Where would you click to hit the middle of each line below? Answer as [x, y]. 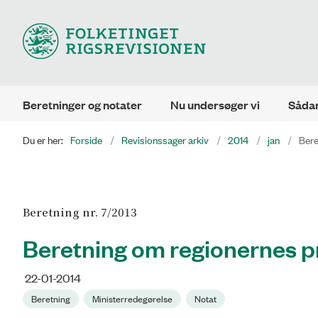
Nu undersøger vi [215, 105]
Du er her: [43, 139]
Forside [86, 139]
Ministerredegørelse [132, 298]
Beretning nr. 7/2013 [80, 212]
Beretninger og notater [82, 105]
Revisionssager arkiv [165, 139]
